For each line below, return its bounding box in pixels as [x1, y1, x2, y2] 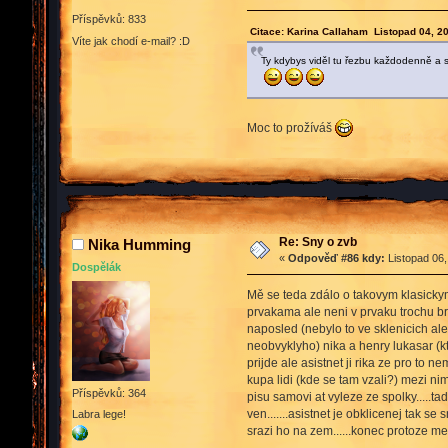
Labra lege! [72, 408, 126, 421]
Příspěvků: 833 [72, 13, 146, 26]
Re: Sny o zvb [278, 235, 357, 250]
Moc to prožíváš [246, 121, 335, 136]
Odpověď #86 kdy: [287, 252, 385, 265]
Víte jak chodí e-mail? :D [72, 34, 190, 47]
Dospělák [72, 261, 121, 274]
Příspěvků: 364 [72, 386, 146, 399]
